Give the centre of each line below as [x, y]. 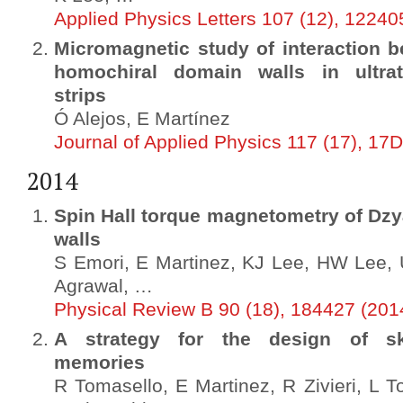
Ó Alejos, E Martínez [142, 119]
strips [80, 95]
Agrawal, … [103, 286]
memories [99, 363]
